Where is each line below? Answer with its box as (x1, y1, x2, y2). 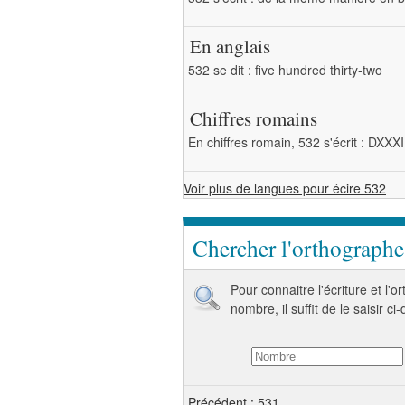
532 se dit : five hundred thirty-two (188, 61, 382, 79)
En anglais (190, 33, 270, 59)
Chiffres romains (190, 106, 317, 131)
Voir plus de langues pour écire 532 (184, 179, 386, 197)
